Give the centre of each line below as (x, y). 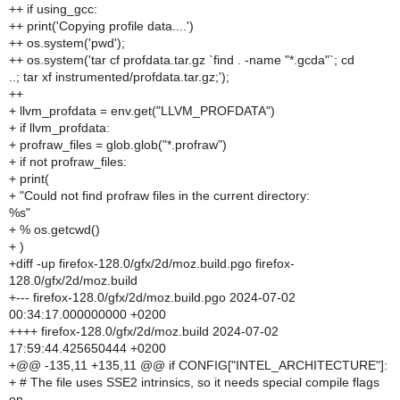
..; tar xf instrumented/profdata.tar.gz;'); (119, 77)
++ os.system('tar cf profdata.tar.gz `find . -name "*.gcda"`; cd (182, 60)
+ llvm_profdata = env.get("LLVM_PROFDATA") (142, 111)
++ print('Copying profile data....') (101, 26)
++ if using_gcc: (53, 9)
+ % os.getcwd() (54, 229)
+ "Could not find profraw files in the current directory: (159, 196)
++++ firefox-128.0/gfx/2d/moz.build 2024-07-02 (144, 331)
